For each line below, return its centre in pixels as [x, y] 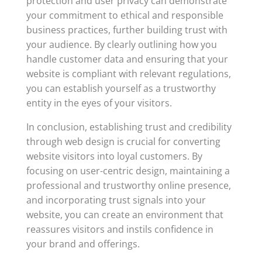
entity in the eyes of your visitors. [99, 103]
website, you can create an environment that [125, 215]
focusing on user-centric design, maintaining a [128, 171]
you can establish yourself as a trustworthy [121, 88]
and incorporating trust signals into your [116, 200]
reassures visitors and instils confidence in [120, 229]
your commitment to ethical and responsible [125, 15]
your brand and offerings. [83, 244]
